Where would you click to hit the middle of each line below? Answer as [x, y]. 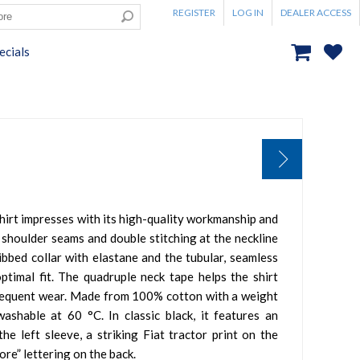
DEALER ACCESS [316, 12]
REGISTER [194, 12]
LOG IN [248, 12]
